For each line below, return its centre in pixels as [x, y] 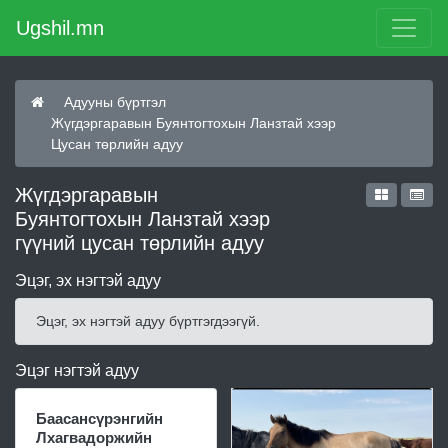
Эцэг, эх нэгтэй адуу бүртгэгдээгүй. [148, 321]
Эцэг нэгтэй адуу [77, 370]
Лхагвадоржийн [94, 437]
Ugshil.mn [60, 28]
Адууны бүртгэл [115, 102]
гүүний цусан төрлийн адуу [139, 243]
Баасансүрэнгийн [99, 418]
